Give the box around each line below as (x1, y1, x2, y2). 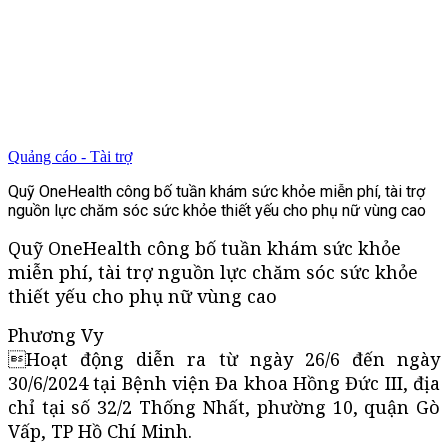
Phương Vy (8, 322, 103, 347)
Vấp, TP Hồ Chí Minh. (8, 418, 192, 443)
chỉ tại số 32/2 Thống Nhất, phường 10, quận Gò (8, 394, 440, 419)
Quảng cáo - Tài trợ (8, 148, 132, 165)
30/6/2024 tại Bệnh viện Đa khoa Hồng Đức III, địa (8, 370, 440, 395)
